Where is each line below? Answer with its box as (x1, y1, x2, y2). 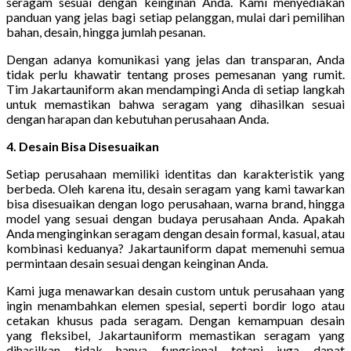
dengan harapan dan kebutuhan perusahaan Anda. (6, 111, 269, 127)
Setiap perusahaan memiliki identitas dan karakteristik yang (6, 166, 345, 182)
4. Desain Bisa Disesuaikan (6, 139, 159, 154)
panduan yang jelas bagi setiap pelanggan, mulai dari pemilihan (6, 9, 345, 25)
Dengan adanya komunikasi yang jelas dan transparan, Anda (6, 52, 345, 67)
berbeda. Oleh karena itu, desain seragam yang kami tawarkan (6, 181, 345, 197)
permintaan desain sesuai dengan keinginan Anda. (6, 255, 268, 271)
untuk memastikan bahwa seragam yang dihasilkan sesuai (6, 96, 345, 112)
